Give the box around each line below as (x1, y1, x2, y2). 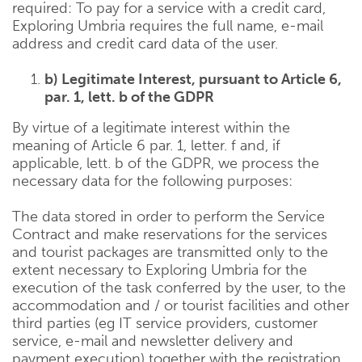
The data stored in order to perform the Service (12, 208, 325, 225)
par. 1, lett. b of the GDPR (44, 88, 214, 106)
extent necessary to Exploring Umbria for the (12, 261, 307, 279)
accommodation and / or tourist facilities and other (12, 297, 349, 314)
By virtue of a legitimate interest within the (12, 119, 290, 137)
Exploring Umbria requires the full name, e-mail (12, 17, 323, 35)
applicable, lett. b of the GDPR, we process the (12, 154, 319, 172)
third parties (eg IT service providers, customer (12, 314, 318, 332)
